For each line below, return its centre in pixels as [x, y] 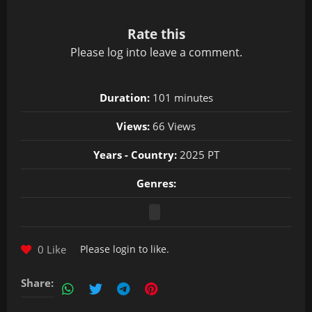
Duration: [124, 97]
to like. [153, 249]
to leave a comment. [189, 52]
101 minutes [181, 97]
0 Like [50, 249]
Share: [37, 283]
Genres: [156, 183]
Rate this [156, 34]
